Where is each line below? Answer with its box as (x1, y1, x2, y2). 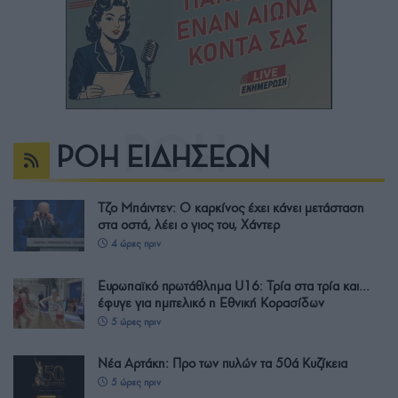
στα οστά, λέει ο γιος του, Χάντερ (98, 217, 280, 234)
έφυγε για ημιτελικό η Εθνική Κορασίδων (98, 294, 324, 311)
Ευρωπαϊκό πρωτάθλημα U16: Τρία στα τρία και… (98, 277, 370, 294)
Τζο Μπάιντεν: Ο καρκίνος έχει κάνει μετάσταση (98, 200, 364, 217)
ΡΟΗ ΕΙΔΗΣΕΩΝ (56, 139, 270, 176)
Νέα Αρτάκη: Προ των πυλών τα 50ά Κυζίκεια (98, 354, 347, 371)
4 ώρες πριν (108, 237, 161, 251)
